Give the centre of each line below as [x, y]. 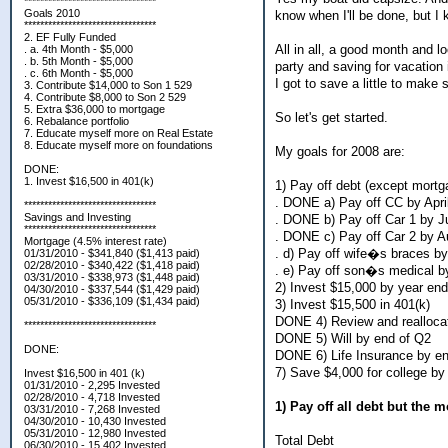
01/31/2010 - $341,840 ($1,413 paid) [112, 253]
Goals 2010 [52, 13]
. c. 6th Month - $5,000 [78, 73]
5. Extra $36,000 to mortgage [94, 109]
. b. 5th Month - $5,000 [78, 61]
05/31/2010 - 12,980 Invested [95, 433]
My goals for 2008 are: [340, 151]
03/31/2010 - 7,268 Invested [92, 409]
